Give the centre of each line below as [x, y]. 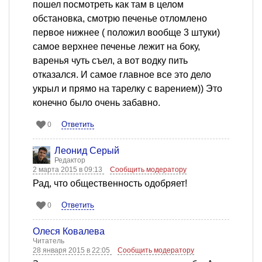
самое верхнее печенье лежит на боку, [116, 47]
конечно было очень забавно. [96, 103]
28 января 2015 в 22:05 [72, 251]
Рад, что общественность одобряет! [110, 184]
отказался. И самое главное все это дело [122, 75]
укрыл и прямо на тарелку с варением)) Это [127, 89]
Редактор [70, 161]
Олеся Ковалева [69, 232]
